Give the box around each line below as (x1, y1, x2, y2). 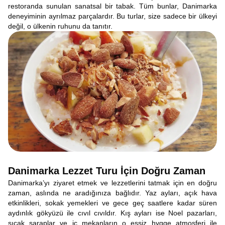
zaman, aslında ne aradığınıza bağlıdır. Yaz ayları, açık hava (8, 189, 217, 197)
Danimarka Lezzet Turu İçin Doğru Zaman (8, 165, 205, 176)
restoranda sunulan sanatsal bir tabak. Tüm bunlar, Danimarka (8, 2, 217, 10)
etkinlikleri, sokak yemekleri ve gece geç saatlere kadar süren (8, 199, 217, 207)
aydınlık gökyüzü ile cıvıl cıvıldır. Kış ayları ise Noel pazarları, (8, 209, 217, 217)
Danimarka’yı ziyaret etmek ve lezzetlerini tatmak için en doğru (8, 179, 217, 187)
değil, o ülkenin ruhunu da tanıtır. (8, 22, 113, 30)
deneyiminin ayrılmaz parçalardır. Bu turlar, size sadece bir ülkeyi (8, 12, 217, 20)
